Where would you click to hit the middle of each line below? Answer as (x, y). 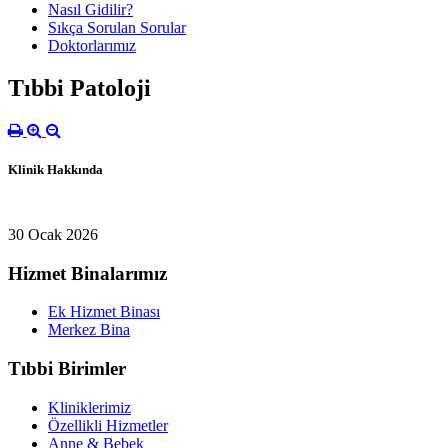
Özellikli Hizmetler (108, 425)
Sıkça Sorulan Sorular (117, 27)
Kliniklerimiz (89, 407)
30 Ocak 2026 (53, 234)
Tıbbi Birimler (67, 369)
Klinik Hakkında (55, 169)
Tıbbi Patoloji (79, 87)
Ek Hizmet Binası (104, 312)
